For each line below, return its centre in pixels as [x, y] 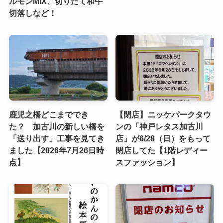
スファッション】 [148, 162]
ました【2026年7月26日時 [56, 150]
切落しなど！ [33, 13]
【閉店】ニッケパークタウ [164, 114]
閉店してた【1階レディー [162, 150]
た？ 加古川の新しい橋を [56, 126]
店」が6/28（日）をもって [163, 138]
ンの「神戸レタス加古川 [160, 126]
